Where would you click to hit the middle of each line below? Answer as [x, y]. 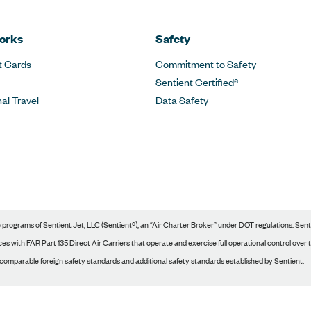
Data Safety [182, 100]
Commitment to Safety [206, 64]
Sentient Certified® [197, 82]
